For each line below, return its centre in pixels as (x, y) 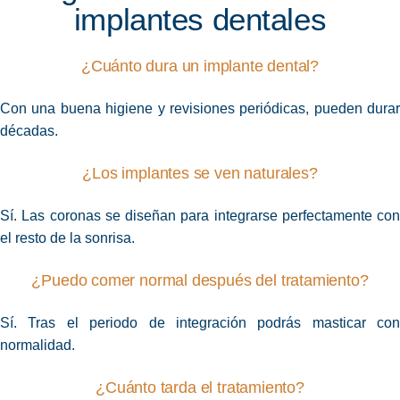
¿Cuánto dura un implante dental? (200, 67)
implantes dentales (200, 20)
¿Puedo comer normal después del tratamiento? (200, 281)
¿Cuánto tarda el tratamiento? (200, 388)
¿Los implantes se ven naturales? (200, 174)
